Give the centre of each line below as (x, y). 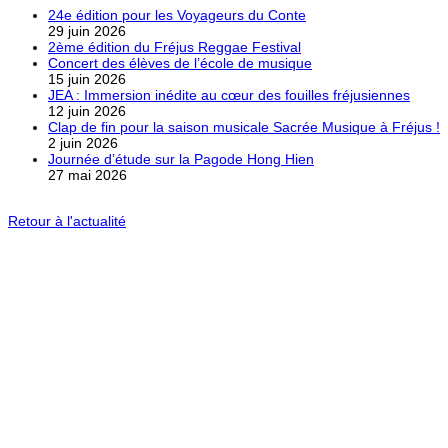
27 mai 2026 (87, 174)
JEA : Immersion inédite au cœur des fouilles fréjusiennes (229, 94)
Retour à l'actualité (67, 220)
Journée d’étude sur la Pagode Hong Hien (181, 158)
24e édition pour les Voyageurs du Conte (177, 14)
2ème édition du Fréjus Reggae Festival (174, 46)
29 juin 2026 (87, 30)
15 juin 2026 (87, 78)
